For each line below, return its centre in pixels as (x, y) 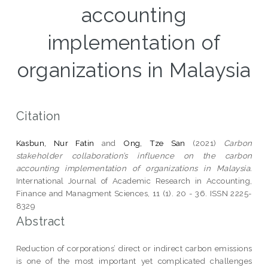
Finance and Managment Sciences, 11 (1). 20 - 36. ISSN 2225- (134, 193)
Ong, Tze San (154, 143)
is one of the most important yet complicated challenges (134, 261)
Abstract (40, 221)
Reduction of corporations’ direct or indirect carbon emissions (134, 248)
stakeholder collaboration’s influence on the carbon (134, 155)
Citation (38, 116)
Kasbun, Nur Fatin (55, 143)
